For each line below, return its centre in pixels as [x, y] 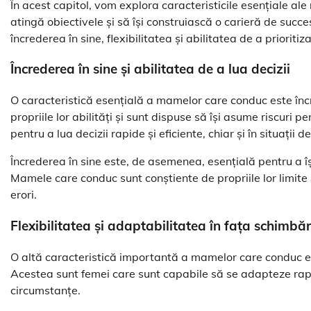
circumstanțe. [45, 290]
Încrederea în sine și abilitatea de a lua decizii [150, 69]
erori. [24, 195]
